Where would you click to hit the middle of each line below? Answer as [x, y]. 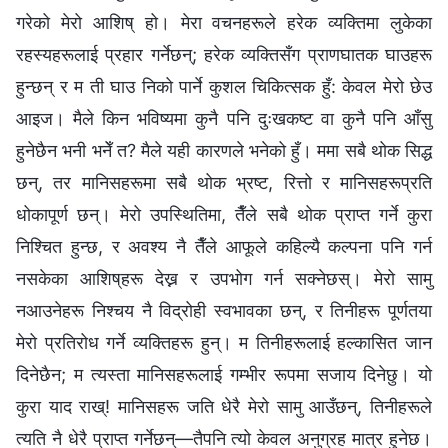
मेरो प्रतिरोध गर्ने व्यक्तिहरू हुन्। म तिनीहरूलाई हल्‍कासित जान [224, 342]
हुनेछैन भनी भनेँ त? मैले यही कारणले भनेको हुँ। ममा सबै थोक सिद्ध [224, 150]
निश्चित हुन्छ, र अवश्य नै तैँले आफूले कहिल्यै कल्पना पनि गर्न [224, 246]
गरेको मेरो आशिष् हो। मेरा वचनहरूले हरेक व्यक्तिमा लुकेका [224, 22]
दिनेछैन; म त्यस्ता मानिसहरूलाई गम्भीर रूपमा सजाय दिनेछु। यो [224, 374]
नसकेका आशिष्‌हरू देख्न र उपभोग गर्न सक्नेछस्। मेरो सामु [224, 278]
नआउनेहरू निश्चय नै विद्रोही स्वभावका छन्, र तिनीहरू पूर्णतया [224, 310]
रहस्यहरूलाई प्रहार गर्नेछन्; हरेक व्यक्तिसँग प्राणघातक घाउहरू [224, 54]
